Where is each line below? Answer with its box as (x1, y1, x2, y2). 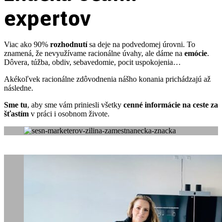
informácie (145, 100, 180, 109)
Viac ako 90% (4, 40, 50, 49)
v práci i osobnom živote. (29, 109, 110, 118)
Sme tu (4, 100, 27, 109)
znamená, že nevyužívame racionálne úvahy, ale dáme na (4, 49, 184, 57)
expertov (4, 5, 91, 30)
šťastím (4, 109, 29, 118)
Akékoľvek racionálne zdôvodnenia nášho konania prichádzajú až (4, 74, 211, 83)
